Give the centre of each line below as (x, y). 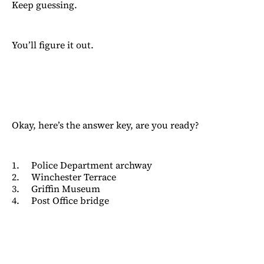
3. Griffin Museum (56, 188)
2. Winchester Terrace (64, 176)
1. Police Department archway (82, 165)
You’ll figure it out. (54, 44)
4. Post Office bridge (60, 200)
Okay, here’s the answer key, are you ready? (105, 125)
